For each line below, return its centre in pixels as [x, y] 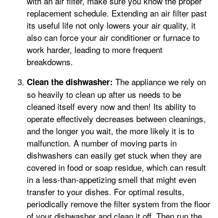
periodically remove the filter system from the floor [118, 203]
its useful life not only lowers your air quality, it [111, 25]
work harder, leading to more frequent [95, 49]
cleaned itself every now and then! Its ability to [111, 106]
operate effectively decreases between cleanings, [116, 118]
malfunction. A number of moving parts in [102, 143]
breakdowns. [50, 61]
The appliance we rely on [159, 81]
